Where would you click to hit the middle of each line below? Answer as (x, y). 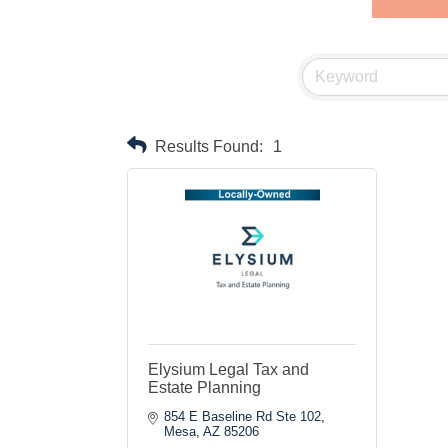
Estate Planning (204, 387)
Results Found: (209, 145)
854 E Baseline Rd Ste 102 (243, 416)
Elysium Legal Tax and (228, 369)
